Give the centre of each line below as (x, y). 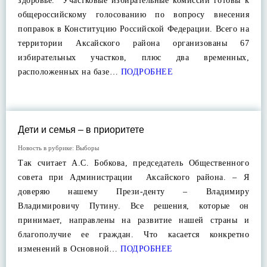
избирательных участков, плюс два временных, (133, 58)
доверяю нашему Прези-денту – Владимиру (133, 192)
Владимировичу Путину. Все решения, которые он (133, 206)
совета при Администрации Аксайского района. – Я (133, 177)
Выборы (87, 148)
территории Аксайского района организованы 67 (133, 43)
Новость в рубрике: (47, 148)
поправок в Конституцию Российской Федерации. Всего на (133, 29)
